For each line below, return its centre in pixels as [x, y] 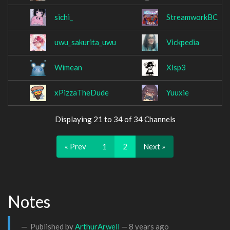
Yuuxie [178, 93]
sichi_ [64, 17]
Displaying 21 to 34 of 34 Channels [115, 119]
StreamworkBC [192, 17]
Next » [154, 146]
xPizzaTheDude [82, 93]
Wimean [68, 68]
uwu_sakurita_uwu [85, 42]
